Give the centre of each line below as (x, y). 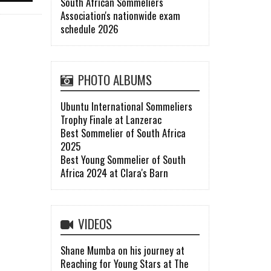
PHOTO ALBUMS (115, 80)
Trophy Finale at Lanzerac (111, 120)
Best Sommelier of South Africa (123, 133)
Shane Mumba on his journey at (122, 250)
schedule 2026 (89, 29)
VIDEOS (95, 224)
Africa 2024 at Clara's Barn (114, 173)
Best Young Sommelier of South (123, 160)
